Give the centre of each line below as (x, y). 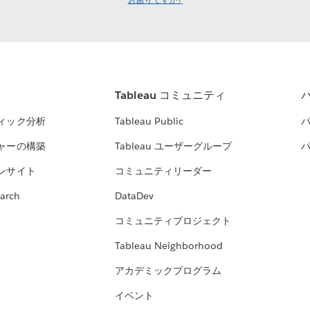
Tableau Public (149, 121)
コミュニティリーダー (163, 171)
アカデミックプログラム (168, 271)
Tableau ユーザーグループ (173, 146)
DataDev (134, 196)
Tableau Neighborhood (169, 246)
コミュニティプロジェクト (173, 221)
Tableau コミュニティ (170, 95)
